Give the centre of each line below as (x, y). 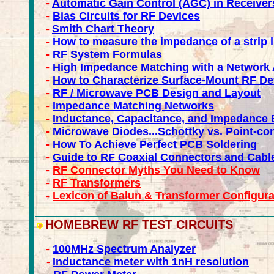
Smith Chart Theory (103, 29)
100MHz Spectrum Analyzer (124, 249)
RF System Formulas (107, 54)
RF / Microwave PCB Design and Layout (157, 93)
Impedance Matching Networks (133, 106)
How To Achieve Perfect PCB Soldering (155, 144)
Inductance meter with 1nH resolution (151, 262)
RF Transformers (97, 183)
